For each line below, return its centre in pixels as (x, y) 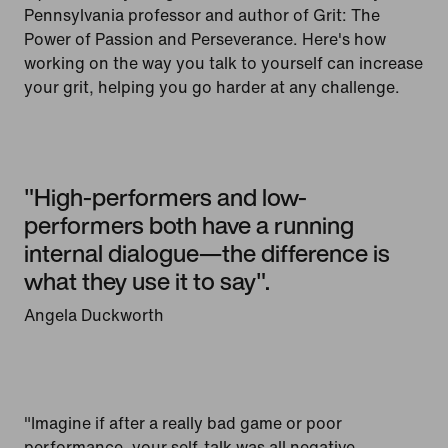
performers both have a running (189, 225)
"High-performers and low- (165, 197)
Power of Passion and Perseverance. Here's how (205, 39)
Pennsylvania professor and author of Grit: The (202, 15)
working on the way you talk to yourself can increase (223, 63)
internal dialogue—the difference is (207, 253)
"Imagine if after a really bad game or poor (183, 423)
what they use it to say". (147, 281)
